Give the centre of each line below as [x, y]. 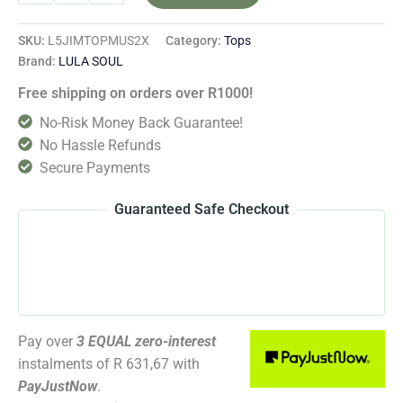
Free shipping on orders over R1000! [135, 94]
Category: [195, 40]
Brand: [38, 61]
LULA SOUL [91, 61]
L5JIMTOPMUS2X [99, 40]
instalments [57, 364]
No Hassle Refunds [100, 146]
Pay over [47, 342]
